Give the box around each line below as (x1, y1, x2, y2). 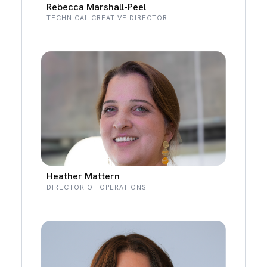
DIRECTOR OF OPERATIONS (46, 182, 147, 191)
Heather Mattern (46, 169, 120, 182)
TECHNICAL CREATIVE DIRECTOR (46, 13, 168, 22)
